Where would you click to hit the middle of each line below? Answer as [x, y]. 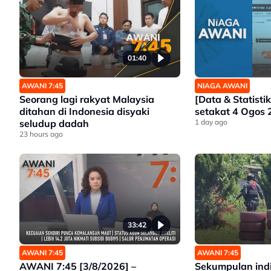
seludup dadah [54, 124]
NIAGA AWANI [222, 86]
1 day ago [211, 122]
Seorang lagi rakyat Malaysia [87, 100]
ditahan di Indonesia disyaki [84, 112]
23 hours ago [41, 134]
